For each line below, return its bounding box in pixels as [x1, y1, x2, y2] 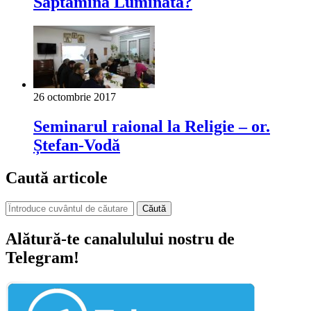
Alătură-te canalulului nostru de [6, 229, 235, 248]
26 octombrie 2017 [33, 91, 116, 103]
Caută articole [6, 168, 108, 187]
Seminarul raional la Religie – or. [33, 117, 270, 136]
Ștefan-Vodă [33, 136, 120, 155]
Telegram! [6, 248, 79, 267]
